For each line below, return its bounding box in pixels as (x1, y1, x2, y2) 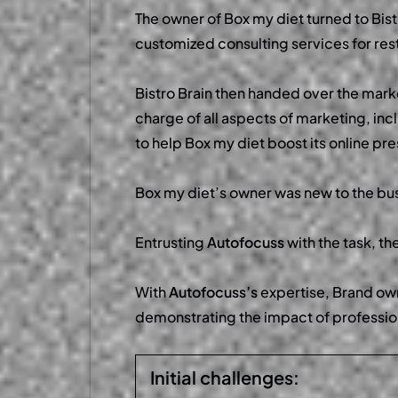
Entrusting (135, 233, 207, 252)
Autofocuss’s (169, 283, 258, 302)
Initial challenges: (150, 366, 299, 389)
